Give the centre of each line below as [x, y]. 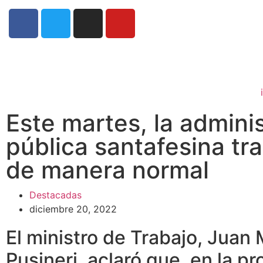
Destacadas [55, 195]
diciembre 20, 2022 [73, 209]
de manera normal [107, 170]
